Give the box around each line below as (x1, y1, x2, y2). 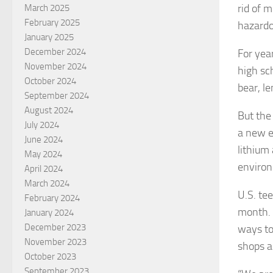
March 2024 (24, 177, 69, 189)
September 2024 (24, 90, 89, 101)
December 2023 (24, 221, 86, 233)
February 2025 (24, 16, 80, 28)
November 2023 (24, 236, 87, 247)
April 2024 (24, 163, 63, 174)
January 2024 (24, 207, 74, 218)
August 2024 (24, 104, 73, 116)
